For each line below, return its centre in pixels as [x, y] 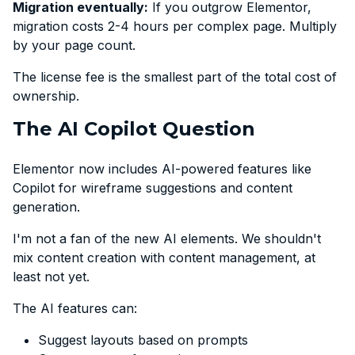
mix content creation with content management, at [164, 257]
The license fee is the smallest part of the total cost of [175, 76]
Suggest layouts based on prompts [143, 340]
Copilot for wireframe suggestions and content [153, 187]
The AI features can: [75, 308]
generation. [46, 206]
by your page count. [74, 45]
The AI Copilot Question [134, 128]
